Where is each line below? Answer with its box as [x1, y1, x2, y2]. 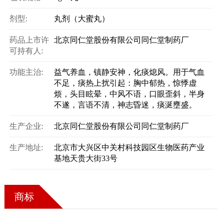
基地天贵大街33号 [54, 154, 117, 163]
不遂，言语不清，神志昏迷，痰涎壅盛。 [54, 101, 197, 109]
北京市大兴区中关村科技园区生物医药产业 [54, 143, 205, 152]
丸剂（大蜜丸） [54, 14, 110, 23]
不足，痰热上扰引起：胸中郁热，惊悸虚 [54, 79, 197, 87]
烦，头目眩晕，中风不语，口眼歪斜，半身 [54, 90, 205, 98]
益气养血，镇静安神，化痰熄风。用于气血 [54, 68, 205, 76]
